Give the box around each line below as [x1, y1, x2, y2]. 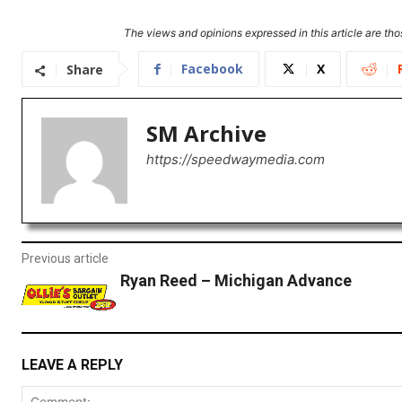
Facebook [181, 60, 243, 78]
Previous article [22, 251, 109, 267]
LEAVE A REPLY [22, 356, 123, 373]
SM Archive [146, 118, 267, 149]
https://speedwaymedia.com [146, 151, 325, 169]
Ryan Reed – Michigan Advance [119, 271, 352, 291]
